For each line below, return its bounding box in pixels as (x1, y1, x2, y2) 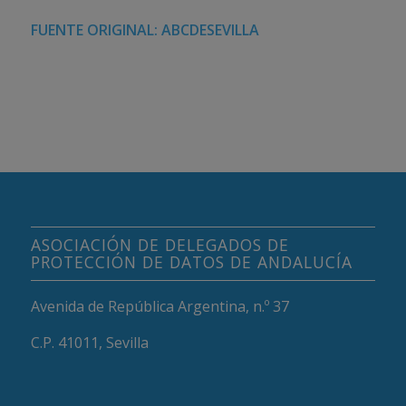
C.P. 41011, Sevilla (30, 333, 149, 353)
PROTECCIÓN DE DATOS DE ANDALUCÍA (30, 251, 353, 274)
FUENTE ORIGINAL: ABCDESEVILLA (30, 19, 259, 40)
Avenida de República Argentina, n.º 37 (30, 296, 289, 317)
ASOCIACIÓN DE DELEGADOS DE (30, 234, 289, 256)
